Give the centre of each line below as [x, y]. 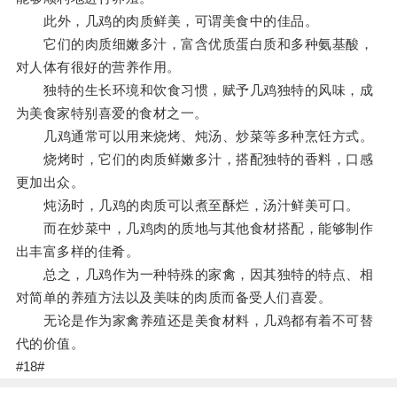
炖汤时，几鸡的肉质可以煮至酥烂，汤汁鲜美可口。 [187, 206]
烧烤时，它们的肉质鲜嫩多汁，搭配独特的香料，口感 [195, 160]
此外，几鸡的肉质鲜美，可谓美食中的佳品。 [167, 21]
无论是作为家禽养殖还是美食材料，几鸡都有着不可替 [195, 321]
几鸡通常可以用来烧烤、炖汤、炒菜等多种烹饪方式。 [195, 136]
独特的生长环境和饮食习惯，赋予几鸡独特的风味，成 [195, 90]
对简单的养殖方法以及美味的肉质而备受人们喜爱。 [174, 298]
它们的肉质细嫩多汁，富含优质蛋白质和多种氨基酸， [195, 44]
